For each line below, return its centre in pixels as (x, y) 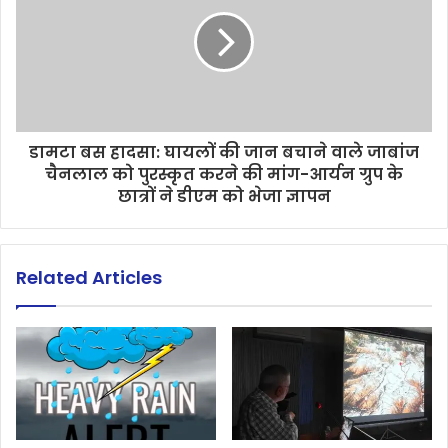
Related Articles (89, 277)
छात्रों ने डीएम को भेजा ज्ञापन (224, 196)
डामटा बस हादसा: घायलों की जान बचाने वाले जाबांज (224, 152)
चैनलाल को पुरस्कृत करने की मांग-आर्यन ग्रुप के (224, 174)
